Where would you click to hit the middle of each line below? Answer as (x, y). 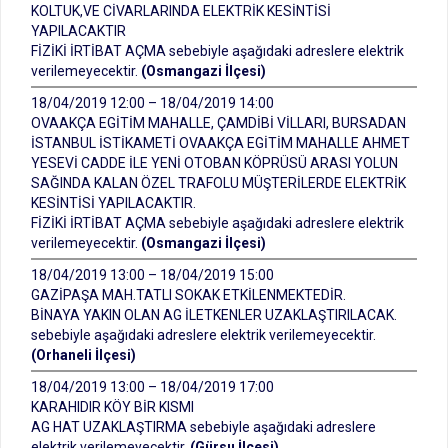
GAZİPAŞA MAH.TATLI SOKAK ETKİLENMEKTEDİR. (188, 295)
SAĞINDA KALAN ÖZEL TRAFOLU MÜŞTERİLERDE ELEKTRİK (218, 183)
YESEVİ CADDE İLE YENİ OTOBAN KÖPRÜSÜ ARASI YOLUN (214, 163)
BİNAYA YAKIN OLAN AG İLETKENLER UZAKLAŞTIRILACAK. (214, 315)
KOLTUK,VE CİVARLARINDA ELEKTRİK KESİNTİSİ (181, 11)
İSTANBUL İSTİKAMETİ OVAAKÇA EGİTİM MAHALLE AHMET (220, 143)
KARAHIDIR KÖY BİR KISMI (112, 407)
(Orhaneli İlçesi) (83, 355)
